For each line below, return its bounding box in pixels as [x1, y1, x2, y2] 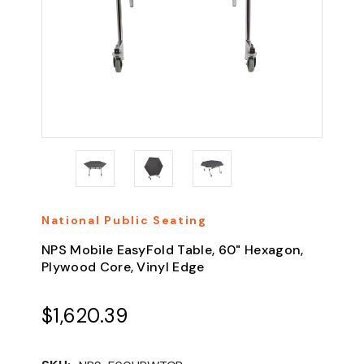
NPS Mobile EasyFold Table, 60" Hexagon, [41, 240, 304, 258]
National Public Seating [41, 212, 207, 227]
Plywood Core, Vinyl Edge [41, 258, 205, 275]
